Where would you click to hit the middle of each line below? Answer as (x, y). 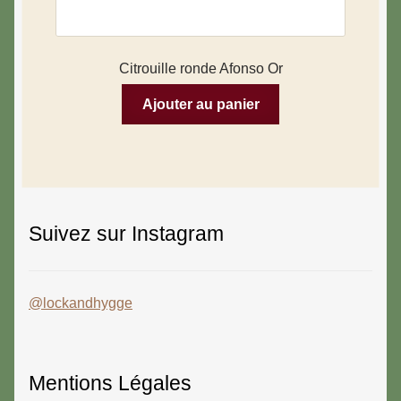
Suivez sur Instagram (126, 234)
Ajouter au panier (200, 105)
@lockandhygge (81, 303)
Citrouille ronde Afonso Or (200, 68)
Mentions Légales (110, 383)
